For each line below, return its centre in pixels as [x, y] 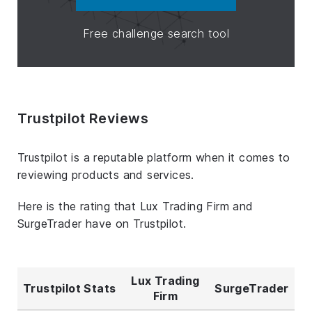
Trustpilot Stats [70, 288]
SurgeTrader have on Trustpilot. [102, 223]
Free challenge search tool [156, 33]
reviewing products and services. [106, 174]
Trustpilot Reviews [83, 118]
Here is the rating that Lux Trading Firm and [135, 206]
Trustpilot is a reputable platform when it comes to [154, 157]
